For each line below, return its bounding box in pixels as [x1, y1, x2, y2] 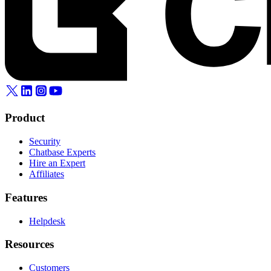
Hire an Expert [29, 158, 85, 169]
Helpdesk [29, 215, 65, 226]
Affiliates [29, 169, 64, 180]
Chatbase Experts [29, 147, 96, 158]
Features [5, 191, 47, 204]
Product [5, 111, 45, 125]
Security [29, 136, 60, 147]
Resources [5, 238, 54, 251]
